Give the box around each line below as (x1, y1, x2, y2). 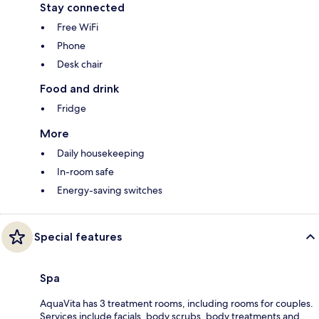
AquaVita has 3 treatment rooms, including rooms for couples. (40, 296, 313, 310)
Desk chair (57, 57, 103, 70)
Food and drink (40, 81, 119, 95)
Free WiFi (57, 20, 98, 33)
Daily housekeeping (57, 146, 145, 159)
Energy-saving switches (57, 183, 162, 197)
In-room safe (57, 164, 114, 178)
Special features (34, 229, 122, 244)
